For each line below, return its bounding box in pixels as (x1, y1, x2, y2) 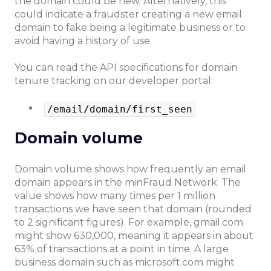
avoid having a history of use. (15, 34, 152, 47)
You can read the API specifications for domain (15, 62, 238, 74)
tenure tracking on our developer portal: (15, 75, 213, 87)
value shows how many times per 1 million (15, 190, 215, 202)
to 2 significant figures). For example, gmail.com (15, 217, 243, 229)
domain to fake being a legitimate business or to (15, 21, 246, 33)
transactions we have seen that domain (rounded (15, 203, 252, 215)
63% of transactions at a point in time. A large (15, 243, 229, 255)
